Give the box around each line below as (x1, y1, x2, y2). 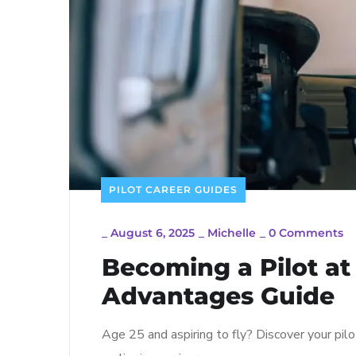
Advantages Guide (102, 281, 335, 311)
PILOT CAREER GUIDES (109, 183, 238, 195)
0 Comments (269, 225, 343, 240)
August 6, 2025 (110, 225, 195, 240)
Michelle (207, 225, 256, 240)
